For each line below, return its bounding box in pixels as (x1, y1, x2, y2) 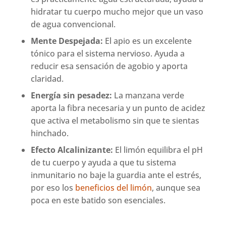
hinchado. (31, 128, 69, 139)
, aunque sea (152, 182, 201, 194)
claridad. (31, 73, 64, 85)
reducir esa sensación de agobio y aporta (31, 61, 188, 72)
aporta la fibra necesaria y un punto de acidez (31, 102, 206, 114)
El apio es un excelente (103, 35, 192, 47)
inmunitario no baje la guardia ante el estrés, (31, 169, 202, 181)
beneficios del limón (75, 182, 152, 194)
